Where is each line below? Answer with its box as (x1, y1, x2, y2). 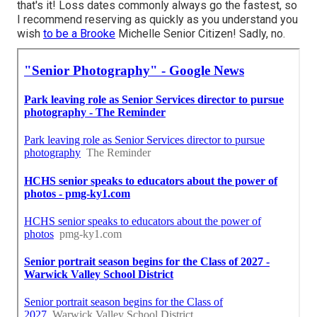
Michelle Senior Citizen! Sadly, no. (115, 27, 285, 41)
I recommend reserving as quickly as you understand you (17, 13, 298, 27)
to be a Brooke (43, 27, 115, 41)
